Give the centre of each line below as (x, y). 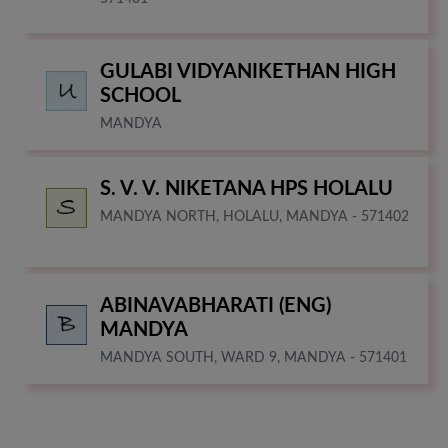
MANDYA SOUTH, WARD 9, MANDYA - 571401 (253, 357)
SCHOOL (140, 95)
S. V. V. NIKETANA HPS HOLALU (246, 188)
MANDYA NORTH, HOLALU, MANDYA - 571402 (254, 216)
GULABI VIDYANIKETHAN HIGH (248, 71)
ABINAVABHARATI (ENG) (215, 305)
